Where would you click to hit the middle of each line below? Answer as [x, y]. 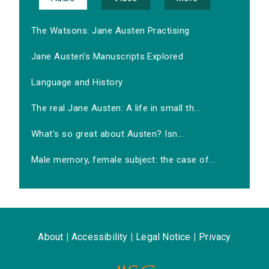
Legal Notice [163, 237]
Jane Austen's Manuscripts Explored [107, 57]
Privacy [215, 237]
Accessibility [99, 237]
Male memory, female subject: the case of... [123, 160]
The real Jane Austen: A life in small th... [116, 108]
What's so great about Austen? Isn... [108, 134]
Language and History [77, 83]
